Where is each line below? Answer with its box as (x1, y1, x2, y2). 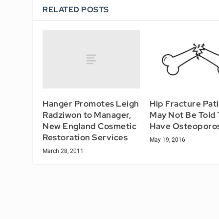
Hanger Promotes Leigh (43, 98, 139, 109)
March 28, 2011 (43, 147, 84, 154)
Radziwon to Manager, (43, 109, 131, 120)
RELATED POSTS (43, 4, 109, 15)
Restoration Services (43, 131, 128, 143)
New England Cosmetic (43, 120, 137, 131)
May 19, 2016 (150, 136, 185, 143)
